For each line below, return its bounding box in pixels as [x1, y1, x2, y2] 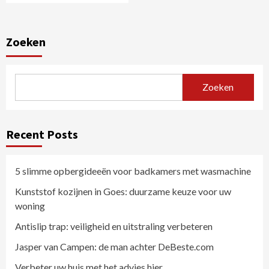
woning [15, 199, 45, 211]
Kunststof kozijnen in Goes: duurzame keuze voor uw [15, 185, 231, 197]
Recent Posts [6, 126, 78, 142]
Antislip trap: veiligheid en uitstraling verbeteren [15, 220, 213, 232]
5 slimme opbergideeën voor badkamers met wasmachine [15, 165, 251, 177]
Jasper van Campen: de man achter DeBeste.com [15, 240, 214, 252]
